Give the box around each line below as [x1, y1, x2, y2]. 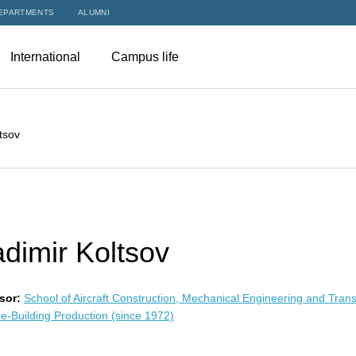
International [10, 50, 83, 64]
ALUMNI [78, 8, 110, 17]
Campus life [111, 50, 182, 64]
